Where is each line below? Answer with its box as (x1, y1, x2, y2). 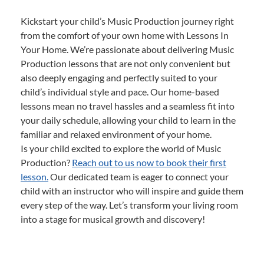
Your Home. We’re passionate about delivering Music (21, 44, 234, 55)
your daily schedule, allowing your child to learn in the (21, 114, 236, 126)
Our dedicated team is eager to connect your (48, 171, 229, 183)
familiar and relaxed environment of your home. (21, 128, 212, 140)
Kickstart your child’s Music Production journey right (21, 15, 234, 27)
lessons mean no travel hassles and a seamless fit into (21, 100, 235, 112)
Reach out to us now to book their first (72, 157, 226, 169)
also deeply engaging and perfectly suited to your (21, 72, 217, 84)
